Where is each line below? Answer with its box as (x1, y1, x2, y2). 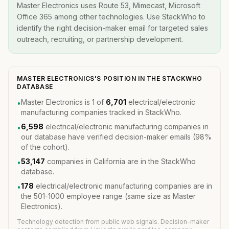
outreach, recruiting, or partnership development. (17, 35, 183, 43)
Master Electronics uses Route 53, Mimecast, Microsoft (17, 1, 200, 10)
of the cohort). (21, 143, 70, 151)
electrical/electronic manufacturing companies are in (34, 181, 212, 190)
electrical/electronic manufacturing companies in (43, 122, 209, 131)
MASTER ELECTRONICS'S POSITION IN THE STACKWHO (17, 75, 203, 82)
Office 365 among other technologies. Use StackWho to (17, 12, 205, 21)
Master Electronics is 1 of (21, 98, 106, 106)
